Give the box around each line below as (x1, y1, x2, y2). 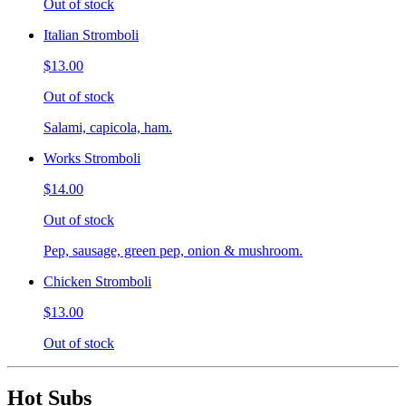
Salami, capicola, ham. (43, 120, 172, 136)
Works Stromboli (43, 150, 140, 167)
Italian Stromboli (43, 27, 139, 43)
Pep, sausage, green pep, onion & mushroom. (43, 243, 303, 259)
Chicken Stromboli (43, 274, 151, 290)
